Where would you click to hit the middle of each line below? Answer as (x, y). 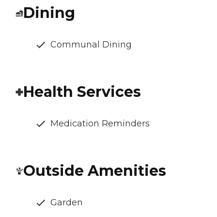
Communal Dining (91, 45)
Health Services (82, 92)
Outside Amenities (95, 171)
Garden (67, 203)
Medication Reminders (100, 124)
